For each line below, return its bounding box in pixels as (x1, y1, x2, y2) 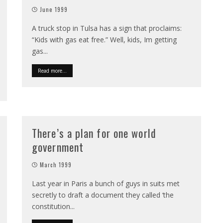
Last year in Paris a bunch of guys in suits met (32, 179, 180, 188)
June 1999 (40, 5, 68, 13)
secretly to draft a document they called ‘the (32, 190, 174, 200)
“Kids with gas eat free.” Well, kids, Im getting (32, 35, 177, 44)
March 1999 (40, 161, 72, 169)
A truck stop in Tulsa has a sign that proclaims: (32, 23, 182, 33)
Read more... (38, 67, 67, 74)
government (32, 139, 84, 155)
